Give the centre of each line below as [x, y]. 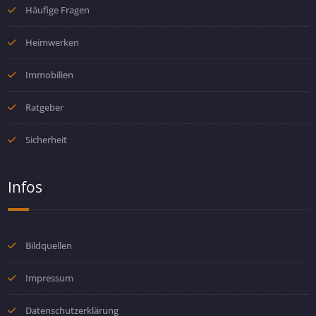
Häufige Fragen [57, 10]
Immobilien [49, 74]
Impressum [49, 278]
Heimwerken [52, 42]
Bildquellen [48, 245]
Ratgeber [44, 107]
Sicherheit [46, 139]
